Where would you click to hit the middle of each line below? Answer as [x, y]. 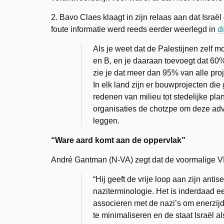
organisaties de [121, 109]
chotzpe [163, 109]
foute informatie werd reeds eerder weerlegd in [134, 29]
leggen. [106, 121]
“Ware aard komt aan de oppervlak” [118, 140]
